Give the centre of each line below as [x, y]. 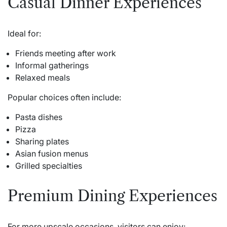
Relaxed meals [43, 77]
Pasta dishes [39, 117]
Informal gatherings [52, 65]
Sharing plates [42, 141]
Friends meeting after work [66, 53]
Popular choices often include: [64, 97]
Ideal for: [24, 33]
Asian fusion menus [52, 153]
